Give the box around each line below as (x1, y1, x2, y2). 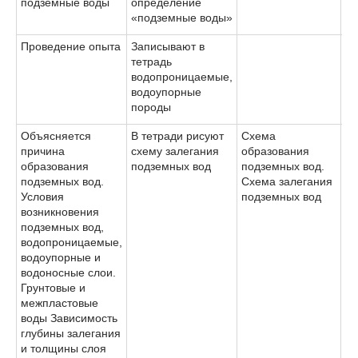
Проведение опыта (21, 39, 121, 53)
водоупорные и (21, 250, 101, 264)
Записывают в (131, 39, 205, 53)
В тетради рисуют (131, 129, 224, 142)
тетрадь (131, 54, 172, 68)
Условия (21, 189, 64, 203)
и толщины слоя (21, 341, 106, 355)
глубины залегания (21, 326, 121, 340)
